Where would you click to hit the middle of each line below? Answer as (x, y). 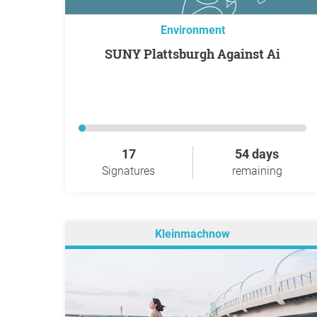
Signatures (128, 171)
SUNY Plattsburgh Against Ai (196, 54)
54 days (257, 154)
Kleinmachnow (192, 234)
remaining (257, 171)
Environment (192, 30)
